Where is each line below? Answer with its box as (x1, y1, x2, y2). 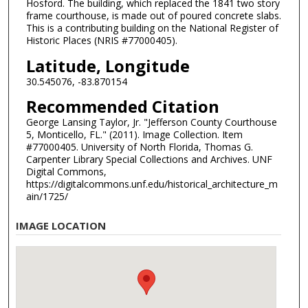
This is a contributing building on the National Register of (25, 21, 278, 35)
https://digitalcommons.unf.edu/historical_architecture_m (25, 177, 278, 191)
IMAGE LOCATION (16, 219, 107, 233)
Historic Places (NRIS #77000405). (25, 34, 177, 47)
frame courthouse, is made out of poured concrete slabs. (25, 9, 281, 23)
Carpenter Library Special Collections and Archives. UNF (25, 153, 272, 166)
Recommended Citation (25, 95, 219, 118)
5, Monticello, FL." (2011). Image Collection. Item (25, 128, 243, 142)
